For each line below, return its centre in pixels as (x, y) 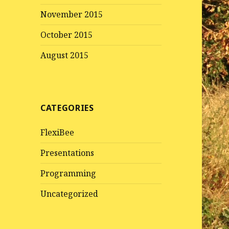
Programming (68, 174)
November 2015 (72, 15)
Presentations (67, 153)
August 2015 (65, 55)
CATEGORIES (67, 108)
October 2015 (67, 35)
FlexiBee (58, 133)
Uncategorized (70, 194)
